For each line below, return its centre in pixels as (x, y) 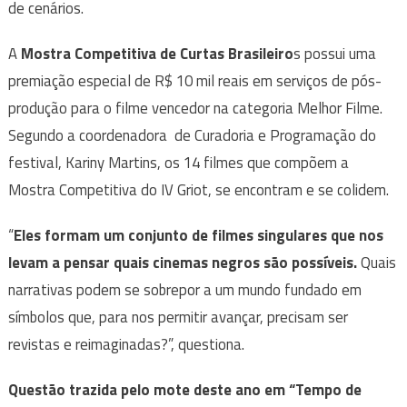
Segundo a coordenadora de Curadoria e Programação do (192, 136)
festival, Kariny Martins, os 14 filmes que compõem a (178, 163)
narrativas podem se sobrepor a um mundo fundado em (184, 290)
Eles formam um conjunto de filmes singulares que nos (198, 236)
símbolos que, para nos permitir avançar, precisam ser (178, 318)
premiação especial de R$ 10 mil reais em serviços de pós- (194, 81)
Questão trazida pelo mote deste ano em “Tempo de (184, 390)
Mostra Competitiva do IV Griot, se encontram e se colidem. (198, 190)
